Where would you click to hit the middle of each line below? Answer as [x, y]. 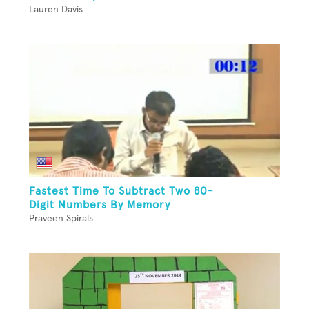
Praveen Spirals [61, 218]
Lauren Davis [56, 10]
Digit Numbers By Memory [100, 205]
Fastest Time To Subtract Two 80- [121, 191]
